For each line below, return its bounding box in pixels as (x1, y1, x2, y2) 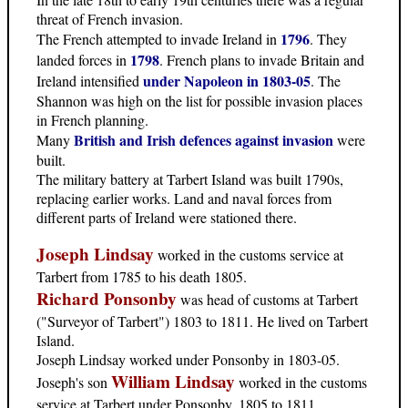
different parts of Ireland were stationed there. (36, 208, 297, 228)
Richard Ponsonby (36, 286, 177, 312)
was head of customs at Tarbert (177, 290, 358, 310)
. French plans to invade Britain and (159, 50, 364, 70)
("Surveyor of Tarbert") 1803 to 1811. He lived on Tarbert (36, 311, 368, 331)
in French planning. (36, 110, 148, 130)
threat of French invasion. (36, 9, 183, 29)
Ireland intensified (36, 71, 143, 91)
